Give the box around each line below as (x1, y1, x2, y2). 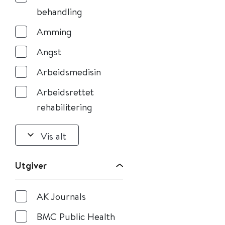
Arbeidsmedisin (37, 65, 101, 78)
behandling (37, 5, 82, 18)
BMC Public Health (37, 210, 115, 222)
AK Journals (37, 190, 86, 202)
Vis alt (41, 129, 66, 142)
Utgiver (15, 159, 47, 172)
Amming (37, 25, 72, 38)
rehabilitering (37, 100, 92, 113)
